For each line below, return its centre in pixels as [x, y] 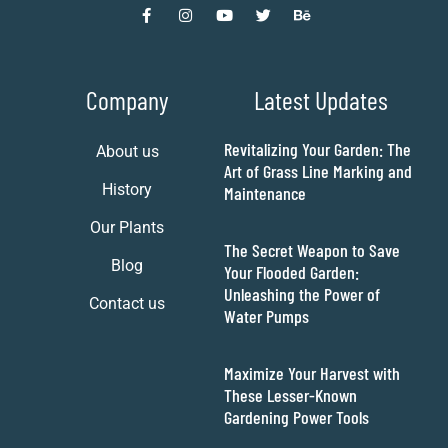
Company [127, 99]
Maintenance [265, 192]
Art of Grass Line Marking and [318, 170]
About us [127, 151]
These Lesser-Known [290, 394]
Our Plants [127, 227]
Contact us [127, 303]
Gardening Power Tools [296, 416]
